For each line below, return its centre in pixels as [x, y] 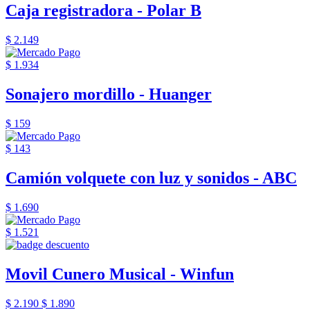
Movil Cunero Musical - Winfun [120, 274]
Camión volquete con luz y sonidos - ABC [151, 177]
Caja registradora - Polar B [103, 11]
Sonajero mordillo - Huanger [109, 94]
